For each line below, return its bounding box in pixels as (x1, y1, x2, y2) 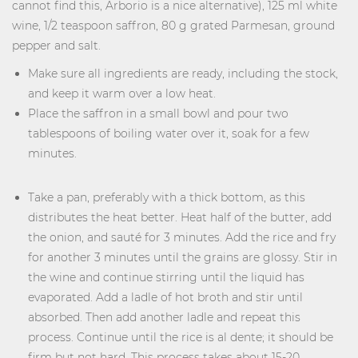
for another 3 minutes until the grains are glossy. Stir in (28, 250, 337, 265)
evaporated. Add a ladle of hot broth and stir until (28, 290, 303, 304)
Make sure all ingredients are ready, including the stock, (28, 66, 338, 81)
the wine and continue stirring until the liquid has (28, 270, 304, 284)
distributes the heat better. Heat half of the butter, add (28, 210, 332, 225)
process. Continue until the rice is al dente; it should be (28, 330, 333, 344)
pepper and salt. (12, 38, 101, 53)
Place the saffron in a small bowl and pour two (28, 106, 288, 121)
